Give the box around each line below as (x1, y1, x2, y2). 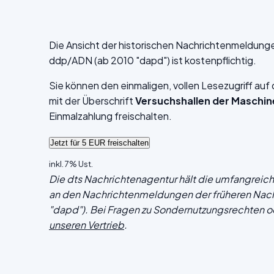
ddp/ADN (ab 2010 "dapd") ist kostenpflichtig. (49, 54, 256, 67)
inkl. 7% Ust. (49, 159, 93, 169)
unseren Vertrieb (49, 218, 124, 231)
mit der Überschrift (49, 94, 135, 107)
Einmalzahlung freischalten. (49, 109, 172, 122)
